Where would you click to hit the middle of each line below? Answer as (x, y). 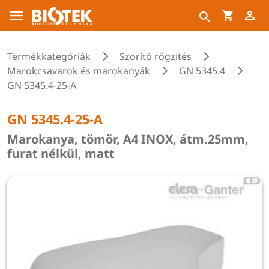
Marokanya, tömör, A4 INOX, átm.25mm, (128, 139)
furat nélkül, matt (61, 153)
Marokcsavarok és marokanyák (79, 71)
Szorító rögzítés (156, 56)
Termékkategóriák (49, 56)
